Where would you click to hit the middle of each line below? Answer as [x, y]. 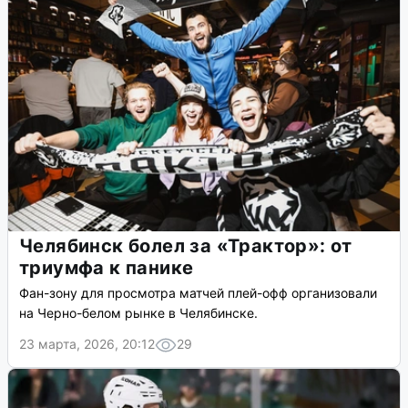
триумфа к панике [107, 268]
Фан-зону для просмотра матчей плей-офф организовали [198, 293]
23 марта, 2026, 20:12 [87, 344]
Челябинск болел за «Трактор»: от [186, 246]
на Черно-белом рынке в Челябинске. [138, 313]
